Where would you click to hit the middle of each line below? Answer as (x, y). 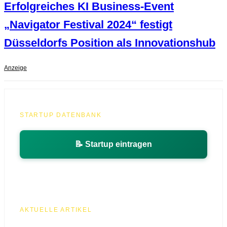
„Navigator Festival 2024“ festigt (88, 25)
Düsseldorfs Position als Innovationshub (110, 43)
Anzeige (15, 68)
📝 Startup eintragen (113, 144)
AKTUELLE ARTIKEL (56, 210)
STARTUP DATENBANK (61, 115)
